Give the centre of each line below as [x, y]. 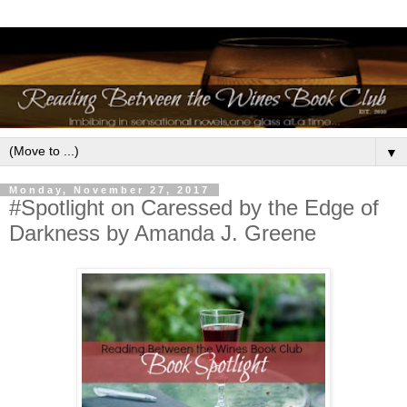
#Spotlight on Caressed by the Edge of [194, 207]
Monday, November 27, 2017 [109, 189]
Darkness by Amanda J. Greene [163, 233]
